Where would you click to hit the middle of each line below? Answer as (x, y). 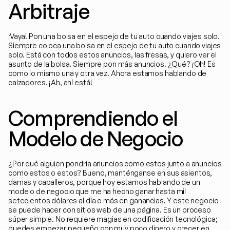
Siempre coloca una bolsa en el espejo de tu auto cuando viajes (115, 45)
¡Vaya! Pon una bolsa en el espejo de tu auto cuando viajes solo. (114, 36)
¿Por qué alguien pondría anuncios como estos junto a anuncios (115, 164)
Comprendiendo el (93, 118)
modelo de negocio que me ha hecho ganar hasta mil (97, 191)
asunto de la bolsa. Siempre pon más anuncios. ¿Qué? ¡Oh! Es (112, 64)
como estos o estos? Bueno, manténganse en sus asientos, (110, 173)
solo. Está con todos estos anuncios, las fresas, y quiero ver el (113, 55)
